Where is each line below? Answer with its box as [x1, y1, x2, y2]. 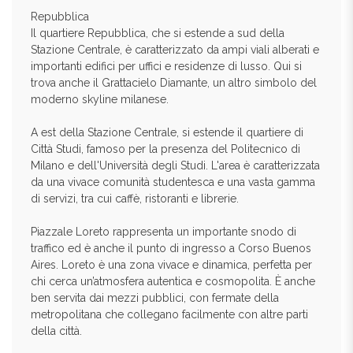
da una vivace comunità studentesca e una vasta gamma [31, 176, 315, 188]
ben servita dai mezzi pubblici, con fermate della [31, 292, 279, 304]
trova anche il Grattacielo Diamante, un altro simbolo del [31, 76, 317, 89]
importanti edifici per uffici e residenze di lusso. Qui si [31, 60, 302, 72]
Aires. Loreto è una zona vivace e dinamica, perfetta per [31, 258, 312, 271]
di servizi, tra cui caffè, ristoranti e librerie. [31, 192, 239, 205]
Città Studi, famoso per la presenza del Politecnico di [31, 143, 300, 155]
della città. [31, 325, 82, 337]
